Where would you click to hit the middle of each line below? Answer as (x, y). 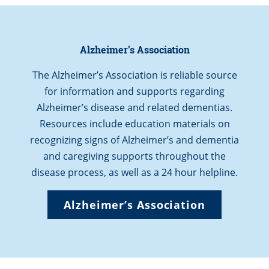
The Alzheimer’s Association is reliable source (134, 75)
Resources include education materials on (134, 123)
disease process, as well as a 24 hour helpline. (134, 172)
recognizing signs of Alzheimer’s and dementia (134, 140)
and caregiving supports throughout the (134, 156)
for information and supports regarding (134, 91)
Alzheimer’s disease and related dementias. (134, 107)
